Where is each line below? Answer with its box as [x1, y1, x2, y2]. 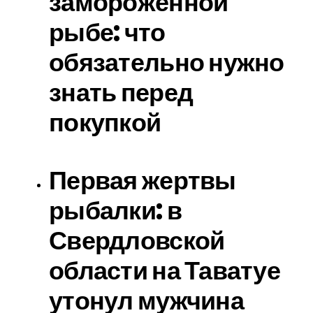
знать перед [49, 75, 194, 110]
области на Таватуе [49, 253, 281, 289]
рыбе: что [49, 15, 166, 50]
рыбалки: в [49, 193, 182, 228]
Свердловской [49, 223, 225, 259]
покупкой [49, 105, 161, 140]
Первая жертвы [49, 163, 236, 198]
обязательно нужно [49, 45, 284, 80]
